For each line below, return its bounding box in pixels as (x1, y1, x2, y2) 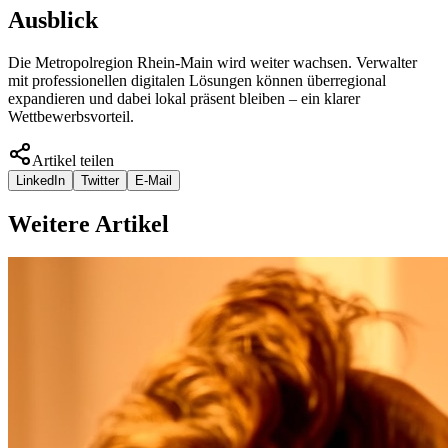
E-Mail (135, 172, 172, 188)
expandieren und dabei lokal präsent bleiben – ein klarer (8, 89, 360, 107)
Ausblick (8, 6, 98, 33)
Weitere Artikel (8, 210, 169, 237)
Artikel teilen (32, 151, 114, 169)
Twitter (81, 172, 119, 188)
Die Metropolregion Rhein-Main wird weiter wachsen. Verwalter (8, 53, 417, 71)
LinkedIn (16, 172, 65, 188)
